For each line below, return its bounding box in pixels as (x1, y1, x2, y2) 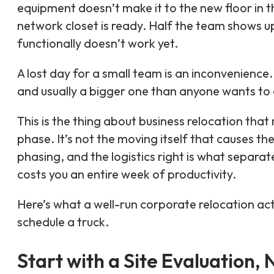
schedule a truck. (17, 213, 109, 229)
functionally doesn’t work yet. (17, 35, 178, 51)
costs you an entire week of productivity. (17, 166, 236, 182)
